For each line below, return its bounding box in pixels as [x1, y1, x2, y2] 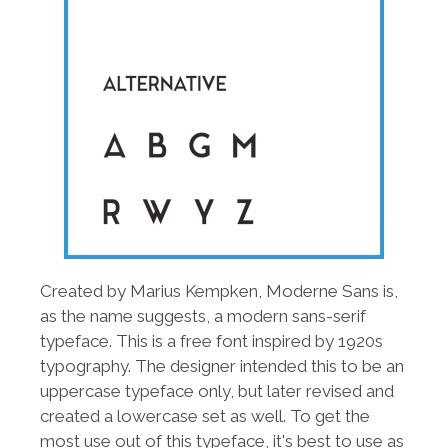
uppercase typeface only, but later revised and [40, 381, 394, 402]
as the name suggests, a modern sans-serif [40, 306, 366, 327]
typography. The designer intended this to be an [40, 356, 404, 377]
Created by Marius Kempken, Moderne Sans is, [40, 281, 398, 302]
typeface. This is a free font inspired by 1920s [40, 331, 383, 352]
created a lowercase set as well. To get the [40, 406, 370, 427]
